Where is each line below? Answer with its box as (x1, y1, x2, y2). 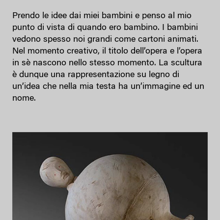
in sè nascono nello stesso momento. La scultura (12, 58, 202, 68)
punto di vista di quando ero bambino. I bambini (12, 23, 198, 32)
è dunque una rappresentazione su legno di (12, 70, 179, 80)
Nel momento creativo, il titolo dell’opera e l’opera (12, 47, 202, 56)
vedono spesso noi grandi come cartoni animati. (12, 35, 198, 44)
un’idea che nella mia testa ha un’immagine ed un (12, 82, 204, 91)
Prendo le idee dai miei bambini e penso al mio (12, 11, 192, 21)
